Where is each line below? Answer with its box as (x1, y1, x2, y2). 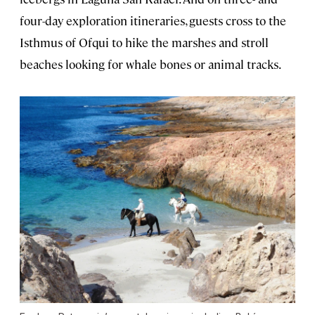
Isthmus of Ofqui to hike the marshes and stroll (20, 34, 269, 51)
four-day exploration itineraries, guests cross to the (20, 13, 286, 29)
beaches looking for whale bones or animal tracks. (20, 56, 281, 72)
